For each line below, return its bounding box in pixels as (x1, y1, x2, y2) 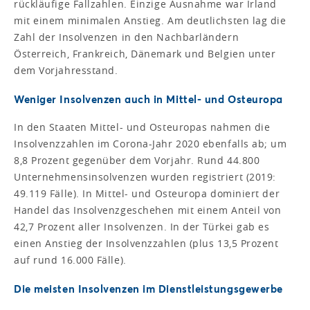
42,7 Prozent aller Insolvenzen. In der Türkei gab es (14, 219, 270, 233)
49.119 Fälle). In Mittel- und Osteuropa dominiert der (14, 186, 280, 200)
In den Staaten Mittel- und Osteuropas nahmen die (14, 120, 271, 134)
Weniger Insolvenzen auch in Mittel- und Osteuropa (14, 91, 283, 106)
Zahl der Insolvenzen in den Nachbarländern (14, 30, 239, 44)
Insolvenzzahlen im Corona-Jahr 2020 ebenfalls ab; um (14, 136, 287, 150)
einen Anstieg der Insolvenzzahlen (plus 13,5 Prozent (14, 236, 279, 250)
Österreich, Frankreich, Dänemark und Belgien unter (14, 46, 276, 60)
